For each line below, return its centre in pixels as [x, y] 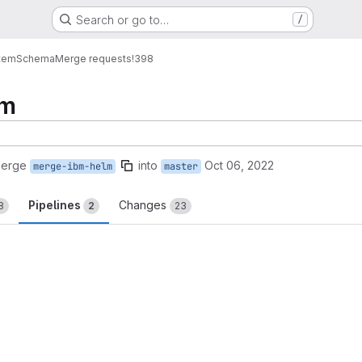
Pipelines [56, 205]
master [181, 166]
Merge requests [93, 58]
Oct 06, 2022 [239, 165]
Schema [36, 58]
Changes [144, 205]
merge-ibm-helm [73, 166]
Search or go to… [122, 19]
